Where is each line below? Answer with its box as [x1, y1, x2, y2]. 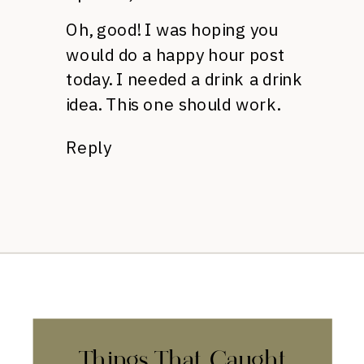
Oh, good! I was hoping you [66, 18, 278, 40]
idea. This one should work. [66, 93, 280, 115]
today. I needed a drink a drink [66, 67, 303, 90]
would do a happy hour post [66, 43, 284, 65]
